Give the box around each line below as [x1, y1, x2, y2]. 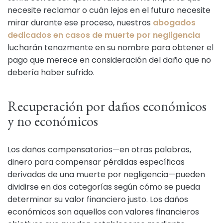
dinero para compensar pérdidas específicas [7, 156, 185, 168]
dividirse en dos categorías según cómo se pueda [7, 181, 200, 193]
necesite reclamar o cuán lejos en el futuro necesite [7, 4, 211, 16]
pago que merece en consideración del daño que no [7, 54, 211, 66]
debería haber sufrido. [7, 67, 95, 78]
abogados [153, 17, 196, 28]
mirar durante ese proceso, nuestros [7, 17, 153, 28]
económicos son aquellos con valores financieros [7, 206, 199, 218]
